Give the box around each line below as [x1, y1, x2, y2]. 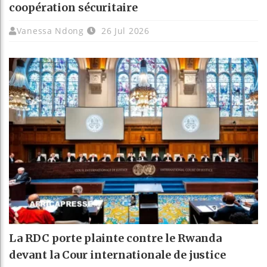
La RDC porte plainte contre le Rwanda [9, 231, 222, 245]
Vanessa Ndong [16, 24, 84, 36]
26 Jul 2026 [98, 24, 150, 36]
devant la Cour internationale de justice [9, 247, 226, 262]
